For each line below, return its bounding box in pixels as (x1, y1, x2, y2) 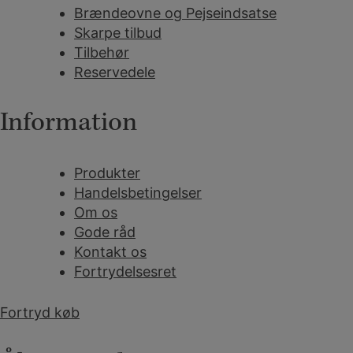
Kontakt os (74, 243, 147, 261)
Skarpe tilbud (74, 24, 162, 42)
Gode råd (74, 224, 136, 241)
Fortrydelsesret (74, 263, 176, 281)
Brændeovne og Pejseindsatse (74, 5, 277, 22)
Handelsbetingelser (74, 184, 202, 202)
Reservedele (74, 64, 155, 81)
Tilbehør (74, 44, 129, 61)
